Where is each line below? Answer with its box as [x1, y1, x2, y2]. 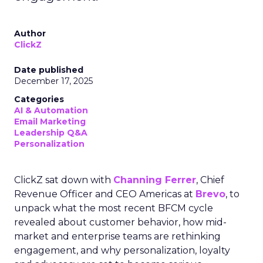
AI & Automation [14, 105, 88, 116]
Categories [14, 94, 64, 104]
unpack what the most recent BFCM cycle [14, 203, 213, 214]
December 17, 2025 [14, 76, 93, 86]
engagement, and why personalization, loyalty [14, 245, 230, 256]
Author [14, 28, 46, 39]
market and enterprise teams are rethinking [14, 231, 221, 242]
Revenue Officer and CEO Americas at [14, 188, 195, 200]
